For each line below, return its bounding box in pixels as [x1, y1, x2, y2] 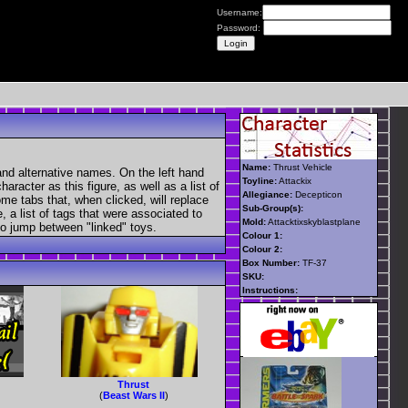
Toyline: [242, 175, 277, 186]
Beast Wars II [102, 390, 165, 402]
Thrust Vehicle [270, 161, 332, 172]
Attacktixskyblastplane [266, 216, 361, 227]
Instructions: [242, 284, 298, 295]
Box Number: [242, 257, 300, 268]
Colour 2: [242, 243, 282, 254]
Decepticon [292, 189, 342, 199]
